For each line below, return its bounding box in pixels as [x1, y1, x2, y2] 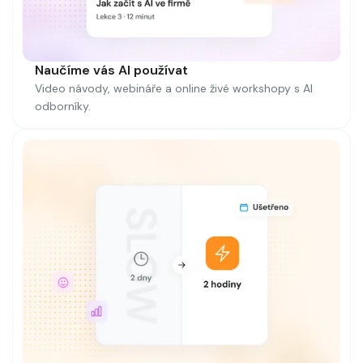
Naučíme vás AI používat [35, 62, 188, 79]
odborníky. [35, 99, 91, 114]
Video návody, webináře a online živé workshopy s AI [35, 81, 313, 96]
